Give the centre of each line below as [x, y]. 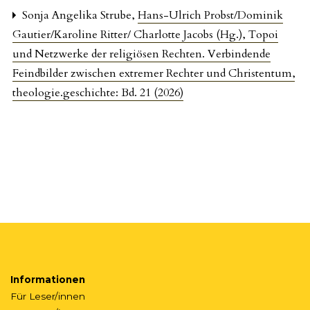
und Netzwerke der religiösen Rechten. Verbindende [142, 54]
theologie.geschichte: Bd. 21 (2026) [98, 92]
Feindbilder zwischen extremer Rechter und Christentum [154, 73]
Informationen [48, 279]
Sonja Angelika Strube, [79, 15]
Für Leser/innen [48, 296]
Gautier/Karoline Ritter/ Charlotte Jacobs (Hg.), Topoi [145, 34]
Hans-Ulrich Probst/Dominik [210, 15]
